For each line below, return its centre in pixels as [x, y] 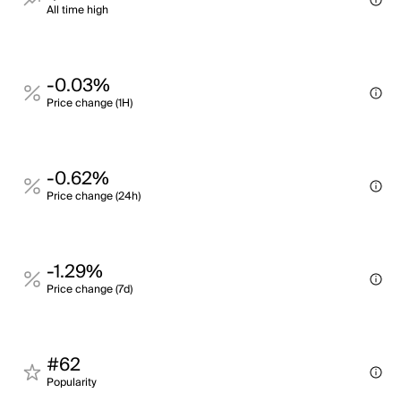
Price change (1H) [90, 103]
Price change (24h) [94, 196]
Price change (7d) [90, 290]
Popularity [72, 383]
